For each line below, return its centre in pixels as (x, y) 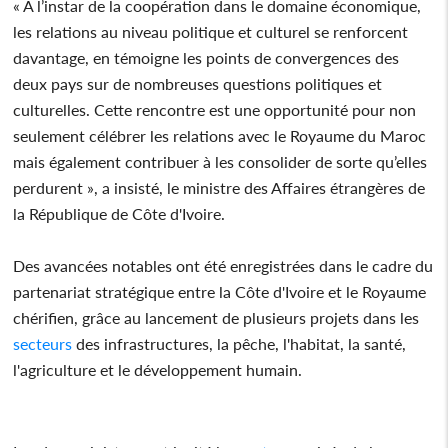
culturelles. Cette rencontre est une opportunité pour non (215, 109)
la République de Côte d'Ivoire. (119, 213)
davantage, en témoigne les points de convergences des (206, 57)
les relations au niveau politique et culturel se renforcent (211, 31)
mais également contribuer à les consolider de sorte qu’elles (220, 161)
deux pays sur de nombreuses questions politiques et (198, 83)
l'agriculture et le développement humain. (158, 369)
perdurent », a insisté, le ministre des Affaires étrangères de (219, 187)
